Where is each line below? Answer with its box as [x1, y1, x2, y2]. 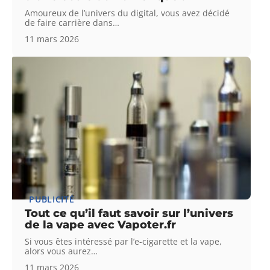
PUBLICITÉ [29, 193, 75, 206]
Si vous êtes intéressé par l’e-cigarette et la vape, [25, 236, 222, 248]
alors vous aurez [25, 245, 92, 257]
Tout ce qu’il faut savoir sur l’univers [25, 207, 234, 221]
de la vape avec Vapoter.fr [25, 218, 177, 232]
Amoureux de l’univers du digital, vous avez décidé [25, 7, 230, 19]
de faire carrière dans [25, 17, 113, 29]
